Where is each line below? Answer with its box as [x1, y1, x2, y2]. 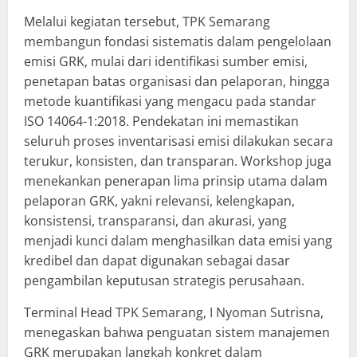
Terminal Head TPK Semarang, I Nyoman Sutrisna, [24, 303, 324, 321]
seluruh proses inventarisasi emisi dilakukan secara [24, 131, 333, 150]
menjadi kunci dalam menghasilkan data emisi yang [24, 231, 332, 249]
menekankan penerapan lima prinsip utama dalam [24, 171, 328, 190]
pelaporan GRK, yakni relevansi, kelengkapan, [24, 191, 295, 210]
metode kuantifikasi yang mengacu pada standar [24, 92, 316, 110]
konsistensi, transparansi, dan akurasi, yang [24, 211, 287, 229]
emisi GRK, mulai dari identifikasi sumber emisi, [24, 52, 308, 70]
